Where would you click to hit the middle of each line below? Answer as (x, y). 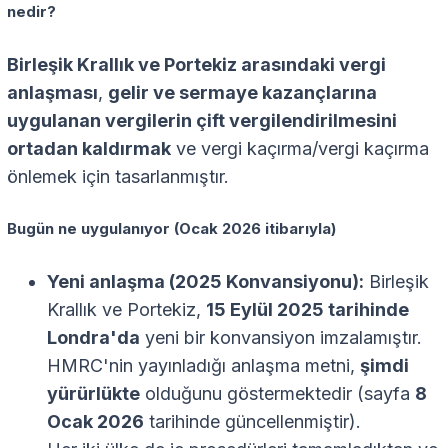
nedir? (31, 12)
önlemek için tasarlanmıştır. (118, 177)
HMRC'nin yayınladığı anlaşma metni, (203, 366)
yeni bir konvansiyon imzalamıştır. (281, 338)
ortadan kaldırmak (89, 149)
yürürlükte (93, 394)
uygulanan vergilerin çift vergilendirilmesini (202, 121)
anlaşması (52, 93)
